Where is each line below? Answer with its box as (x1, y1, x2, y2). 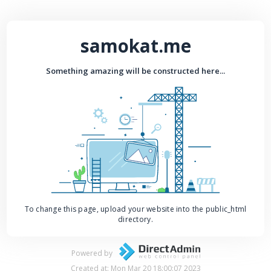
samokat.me (80, 33, 191, 58)
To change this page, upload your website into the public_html (24, 203, 247, 214)
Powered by (71, 247, 113, 258)
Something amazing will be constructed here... (46, 65, 225, 76)
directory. (118, 214, 153, 224)
